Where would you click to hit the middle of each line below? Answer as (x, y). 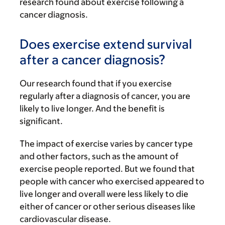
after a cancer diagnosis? (93, 59)
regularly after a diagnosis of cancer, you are (105, 96)
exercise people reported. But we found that (107, 169)
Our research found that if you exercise (96, 83)
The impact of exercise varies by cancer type (106, 144)
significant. (41, 121)
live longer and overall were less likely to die (104, 194)
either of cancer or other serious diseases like (107, 206)
